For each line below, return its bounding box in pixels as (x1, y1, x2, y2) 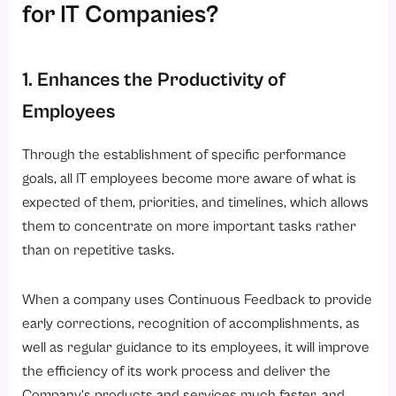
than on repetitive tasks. (22, 241, 175, 259)
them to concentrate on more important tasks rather (22, 217, 357, 235)
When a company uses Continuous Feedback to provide (22, 291, 373, 308)
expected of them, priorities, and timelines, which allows (22, 194, 369, 211)
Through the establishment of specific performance (22, 146, 347, 164)
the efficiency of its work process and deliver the (22, 362, 331, 380)
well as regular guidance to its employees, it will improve (22, 339, 370, 356)
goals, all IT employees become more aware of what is (22, 170, 357, 187)
